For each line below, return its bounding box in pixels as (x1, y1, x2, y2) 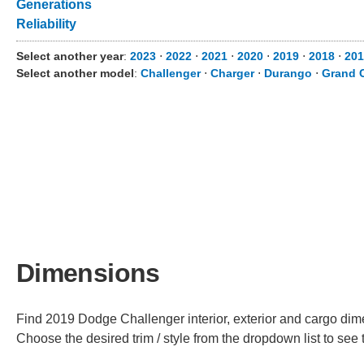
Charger (210, 67, 254, 80)
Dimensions (16, 258, 160, 288)
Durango (264, 67, 312, 80)
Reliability (16, 17, 76, 31)
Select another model (16, 67, 134, 80)
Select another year (16, 50, 123, 63)
